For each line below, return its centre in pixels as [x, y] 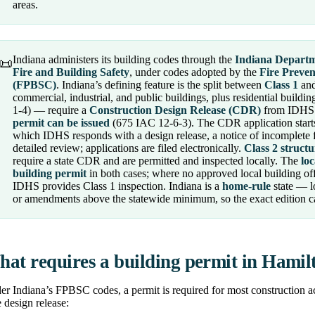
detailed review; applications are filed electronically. [128, 148]
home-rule [246, 186]
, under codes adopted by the [194, 72]
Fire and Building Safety [71, 72]
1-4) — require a [51, 110]
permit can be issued [61, 123]
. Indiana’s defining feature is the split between [160, 85]
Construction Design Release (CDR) [175, 110]
